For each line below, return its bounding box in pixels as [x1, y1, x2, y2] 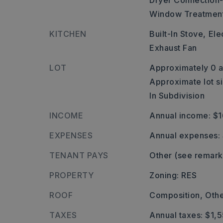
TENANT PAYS [49, 150, 109, 160]
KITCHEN [49, 29, 87, 39]
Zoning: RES [149, 170, 197, 180]
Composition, [149, 190, 203, 200]
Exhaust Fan [149, 43, 197, 53]
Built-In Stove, [149, 29, 206, 39]
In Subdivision [149, 91, 205, 101]
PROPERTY [49, 170, 94, 180]
